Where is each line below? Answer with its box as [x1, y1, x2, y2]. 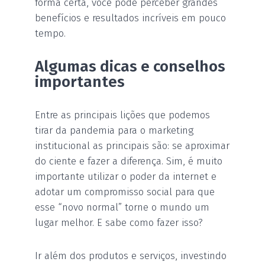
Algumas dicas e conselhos [35, 57, 225, 76]
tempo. [35, 27, 66, 40]
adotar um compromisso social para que [35, 185, 215, 198]
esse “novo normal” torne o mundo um [35, 201, 209, 214]
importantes [35, 72, 125, 91]
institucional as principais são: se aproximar [35, 139, 230, 152]
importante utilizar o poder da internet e [35, 170, 216, 183]
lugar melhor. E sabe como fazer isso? [35, 216, 203, 229]
